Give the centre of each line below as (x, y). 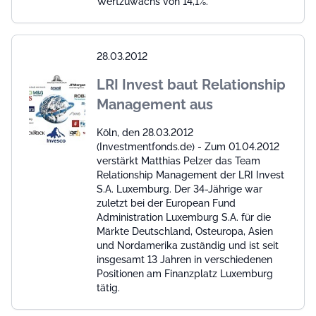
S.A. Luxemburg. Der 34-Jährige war (180, 189)
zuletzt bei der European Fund (166, 203)
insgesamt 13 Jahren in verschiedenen (184, 259)
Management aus (155, 104)
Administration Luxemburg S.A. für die (184, 217)
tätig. (108, 287)
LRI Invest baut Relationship (191, 84)
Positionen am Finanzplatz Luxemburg (185, 273)
